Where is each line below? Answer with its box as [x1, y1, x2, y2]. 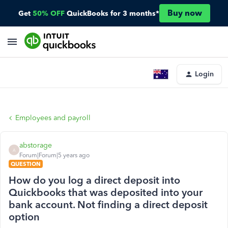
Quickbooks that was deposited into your [9, 186, 203, 198]
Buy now [167, 8, 202, 18]
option [9, 211, 40, 223]
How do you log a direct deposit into [9, 174, 180, 186]
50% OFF [32, 9, 65, 18]
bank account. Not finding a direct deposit [9, 198, 208, 211]
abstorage [19, 141, 52, 150]
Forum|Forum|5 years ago [19, 152, 90, 159]
